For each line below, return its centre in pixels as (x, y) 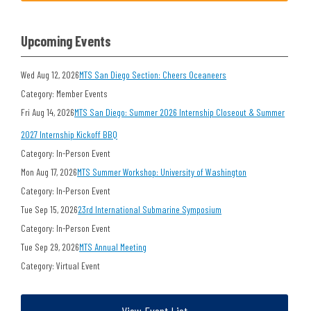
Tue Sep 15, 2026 (50, 209)
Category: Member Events (65, 93)
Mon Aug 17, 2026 (49, 172)
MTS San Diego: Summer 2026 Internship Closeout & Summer (180, 112)
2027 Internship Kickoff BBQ (69, 134)
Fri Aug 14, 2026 (48, 112)
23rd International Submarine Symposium (150, 209)
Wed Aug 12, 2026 (50, 75)
